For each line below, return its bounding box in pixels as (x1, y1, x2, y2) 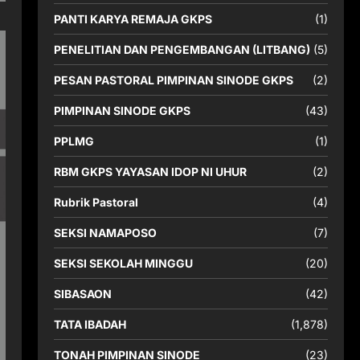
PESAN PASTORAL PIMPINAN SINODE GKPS (53, 73, 293, 87)
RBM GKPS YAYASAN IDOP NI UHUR (53, 165, 247, 178)
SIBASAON (53, 287, 112, 301)
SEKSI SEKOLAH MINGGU (53, 256, 193, 270)
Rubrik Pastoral (53, 195, 138, 209)
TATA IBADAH (53, 317, 126, 331)
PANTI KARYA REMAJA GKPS (53, 12, 212, 26)
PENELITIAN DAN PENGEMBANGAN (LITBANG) (53, 43, 310, 56)
